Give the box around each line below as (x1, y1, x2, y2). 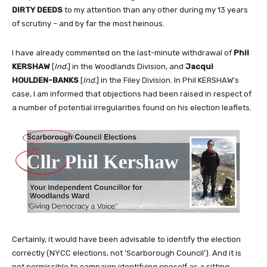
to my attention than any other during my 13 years (63, 5, 248, 15)
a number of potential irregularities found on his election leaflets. (12, 103, 252, 113)
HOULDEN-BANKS (12, 76, 79, 85)
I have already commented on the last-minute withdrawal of (12, 48, 234, 58)
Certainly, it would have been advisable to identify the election (12, 235, 241, 244)
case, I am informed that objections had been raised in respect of (12, 89, 252, 99)
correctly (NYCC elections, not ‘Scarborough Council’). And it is (12, 249, 241, 258)
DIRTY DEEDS (12, 5, 63, 15)
